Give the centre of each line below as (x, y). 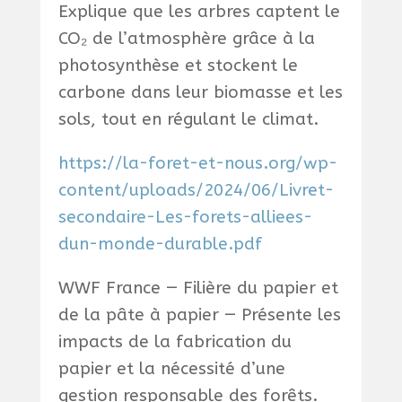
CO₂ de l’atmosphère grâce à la (186, 39)
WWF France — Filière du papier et (198, 288)
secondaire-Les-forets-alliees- (185, 218)
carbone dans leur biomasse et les (200, 93)
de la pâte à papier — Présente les (199, 315)
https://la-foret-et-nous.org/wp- (197, 164)
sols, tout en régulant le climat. (188, 120)
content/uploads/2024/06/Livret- (196, 191)
